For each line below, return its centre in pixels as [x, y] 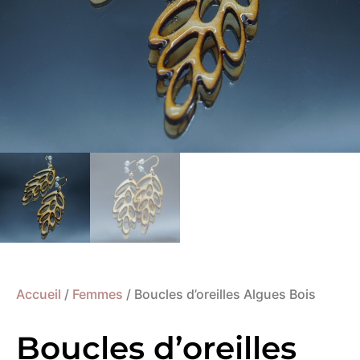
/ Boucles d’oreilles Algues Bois [219, 294]
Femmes [98, 294]
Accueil [39, 294]
